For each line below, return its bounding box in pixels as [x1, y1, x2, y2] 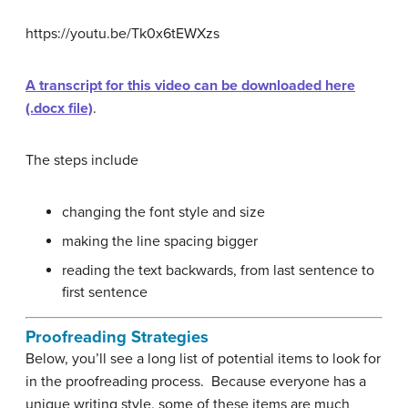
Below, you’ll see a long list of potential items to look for [25, 349, 381, 368]
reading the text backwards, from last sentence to [62, 260, 374, 280]
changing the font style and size [62, 202, 265, 221]
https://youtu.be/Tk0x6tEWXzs [25, 24, 219, 43]
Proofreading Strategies [25, 326, 209, 347]
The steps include [25, 150, 138, 169]
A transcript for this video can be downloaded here [25, 76, 355, 95]
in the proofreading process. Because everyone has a [25, 372, 366, 391]
